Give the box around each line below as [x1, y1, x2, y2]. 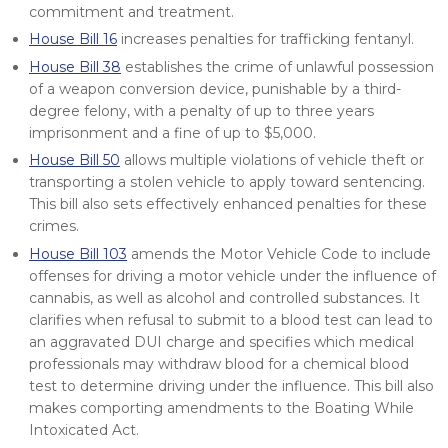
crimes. [29, 217, 79, 236]
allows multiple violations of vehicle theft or [120, 151, 424, 170]
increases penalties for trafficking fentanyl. [117, 30, 414, 49]
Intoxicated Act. [29, 421, 139, 440]
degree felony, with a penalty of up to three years [29, 101, 374, 120]
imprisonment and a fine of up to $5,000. [29, 123, 316, 142]
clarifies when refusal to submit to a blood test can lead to [29, 311, 433, 330]
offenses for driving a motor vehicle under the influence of [29, 267, 436, 286]
